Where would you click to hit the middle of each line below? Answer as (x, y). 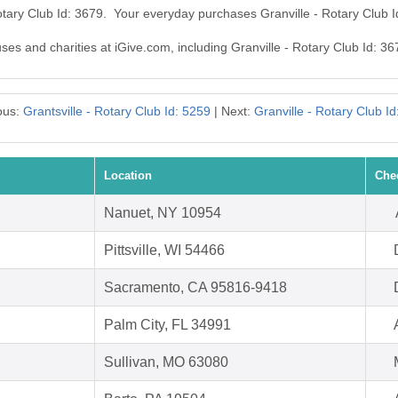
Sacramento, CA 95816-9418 (195, 288)
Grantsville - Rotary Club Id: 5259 (116, 111)
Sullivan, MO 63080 (166, 362)
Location (128, 176)
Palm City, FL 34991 (167, 325)
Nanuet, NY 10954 (163, 213)
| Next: (232, 111)
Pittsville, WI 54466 (164, 251)
